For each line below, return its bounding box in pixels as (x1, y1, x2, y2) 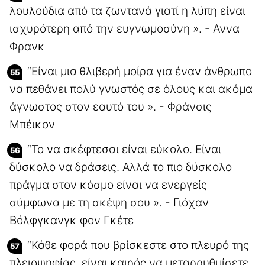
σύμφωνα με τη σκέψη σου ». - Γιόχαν (9, 195, 209, 209)
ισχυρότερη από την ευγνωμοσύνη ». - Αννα (9, 21, 240, 35)
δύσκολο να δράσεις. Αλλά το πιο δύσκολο (9, 160, 232, 174)
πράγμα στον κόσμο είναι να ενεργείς (9, 177, 207, 192)
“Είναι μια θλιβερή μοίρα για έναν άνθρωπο (27, 64, 252, 78)
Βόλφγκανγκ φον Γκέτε (9, 213, 134, 227)
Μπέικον (9, 117, 55, 131)
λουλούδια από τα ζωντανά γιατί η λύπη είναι (9, 4, 245, 18)
